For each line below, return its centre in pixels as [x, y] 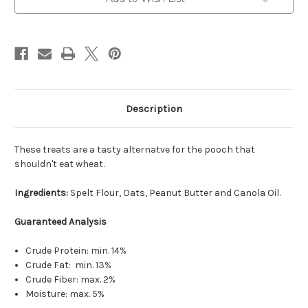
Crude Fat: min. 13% [69, 265]
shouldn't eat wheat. [62, 164]
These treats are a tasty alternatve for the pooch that [135, 150]
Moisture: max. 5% [66, 294]
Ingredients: [42, 193]
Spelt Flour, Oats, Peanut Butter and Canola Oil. [176, 193]
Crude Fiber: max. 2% [71, 280]
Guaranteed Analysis [60, 222]
